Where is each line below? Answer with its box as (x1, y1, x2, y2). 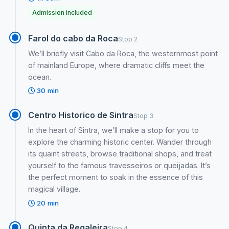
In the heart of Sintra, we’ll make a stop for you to (28, 126, 199, 135)
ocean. (28, 72, 52, 81)
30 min (35, 86, 59, 95)
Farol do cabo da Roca (28, 33, 119, 43)
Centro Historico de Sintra (28, 110, 134, 121)
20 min (35, 199, 59, 208)
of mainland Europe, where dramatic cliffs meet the (28, 60, 205, 70)
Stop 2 (118, 35, 138, 43)
